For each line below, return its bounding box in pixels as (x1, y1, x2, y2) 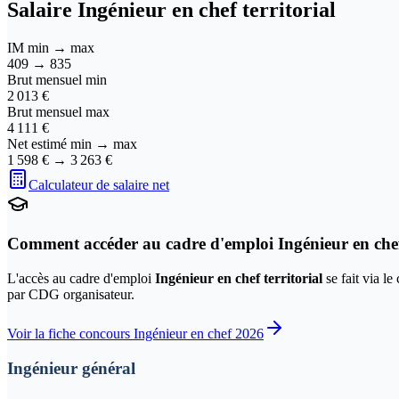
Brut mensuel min (7, 71, 107, 87)
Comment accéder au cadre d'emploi (7, 234, 278, 254)
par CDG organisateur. (7, 287, 134, 303)
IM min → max (7, 39, 94, 55)
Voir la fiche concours (7, 326, 134, 342)
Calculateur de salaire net (28, 176, 169, 192)
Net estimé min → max (7, 135, 137, 151)
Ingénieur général (7, 358, 135, 378)
